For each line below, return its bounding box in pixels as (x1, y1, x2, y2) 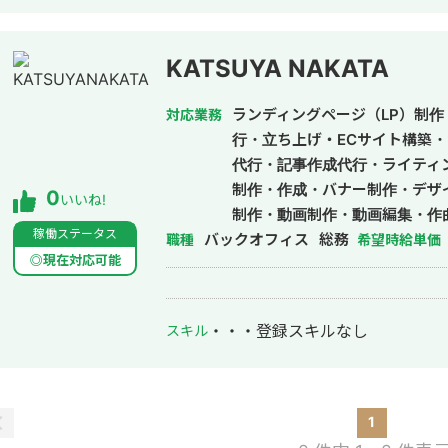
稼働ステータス (33, 226, 117, 242)
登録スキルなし (256, 321, 368, 342)
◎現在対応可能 (29, 252, 121, 269)
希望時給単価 (357, 231, 441, 249)
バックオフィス (204, 230, 309, 250)
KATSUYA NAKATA (166, 54, 389, 84)
